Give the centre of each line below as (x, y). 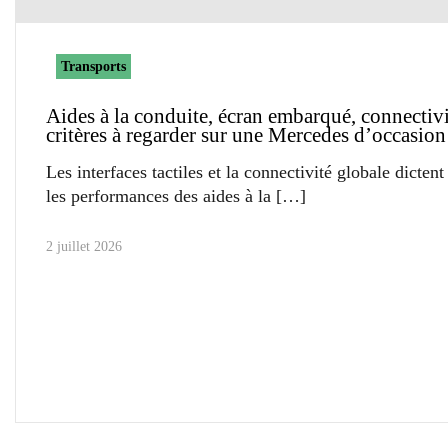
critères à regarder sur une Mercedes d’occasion (246, 134)
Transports (93, 66)
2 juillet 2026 (84, 246)
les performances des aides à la (158, 195)
